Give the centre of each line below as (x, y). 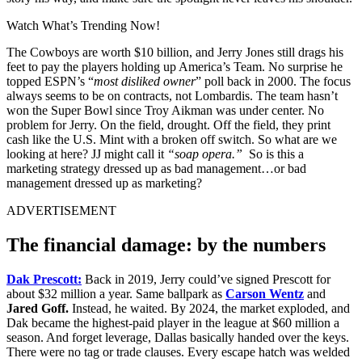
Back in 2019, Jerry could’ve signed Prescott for (206, 279)
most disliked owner (145, 81)
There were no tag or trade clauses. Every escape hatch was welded (178, 351)
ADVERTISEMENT (61, 210)
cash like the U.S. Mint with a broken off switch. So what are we (172, 139)
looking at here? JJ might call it (87, 154)
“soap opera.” (205, 154)
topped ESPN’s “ (50, 81)
